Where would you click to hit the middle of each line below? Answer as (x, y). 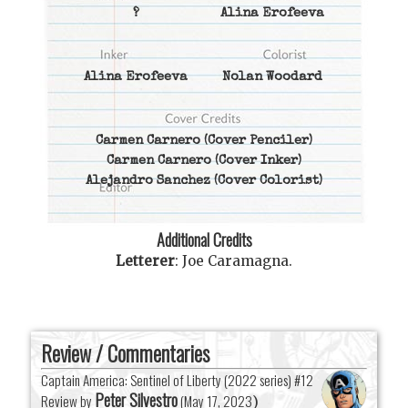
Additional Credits (204, 239)
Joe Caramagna (235, 261)
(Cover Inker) (256, 161)
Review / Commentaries (126, 353)
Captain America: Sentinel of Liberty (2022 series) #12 (178, 380)
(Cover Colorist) (266, 181)
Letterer (145, 261)
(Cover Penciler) (256, 141)
